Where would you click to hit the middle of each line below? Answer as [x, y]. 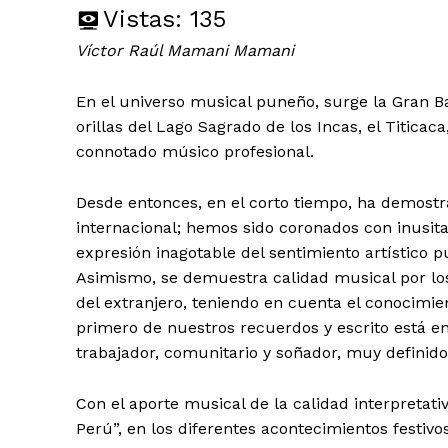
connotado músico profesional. [195, 151]
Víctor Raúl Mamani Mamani [185, 50]
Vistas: [142, 18]
